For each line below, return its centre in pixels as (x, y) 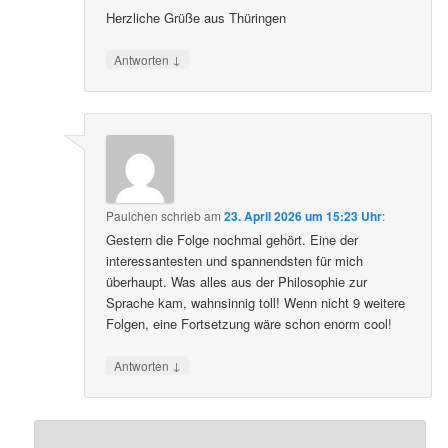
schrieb (181, 216)
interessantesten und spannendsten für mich (235, 261)
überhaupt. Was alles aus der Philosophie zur (237, 282)
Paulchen (132, 216)
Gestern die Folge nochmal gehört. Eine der (232, 240)
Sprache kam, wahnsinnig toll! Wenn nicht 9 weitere (256, 303)
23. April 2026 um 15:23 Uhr (303, 216)
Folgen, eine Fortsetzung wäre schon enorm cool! (249, 324)
